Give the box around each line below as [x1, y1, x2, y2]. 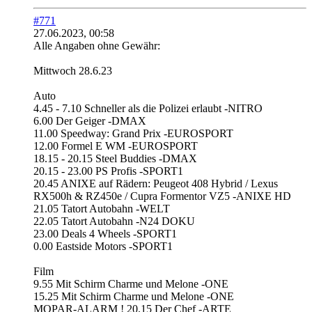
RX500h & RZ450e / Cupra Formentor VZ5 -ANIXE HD [33, 189, 291, 202]
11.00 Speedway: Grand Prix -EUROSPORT [33, 127, 233, 139]
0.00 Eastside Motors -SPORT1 [33, 240, 173, 252]
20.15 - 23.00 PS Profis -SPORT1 [33, 164, 183, 177]
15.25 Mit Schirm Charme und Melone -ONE [33, 290, 234, 302]
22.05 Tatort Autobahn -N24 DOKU [33, 214, 195, 227]
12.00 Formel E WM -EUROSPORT [33, 139, 198, 152]
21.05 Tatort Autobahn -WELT [33, 202, 170, 214]
